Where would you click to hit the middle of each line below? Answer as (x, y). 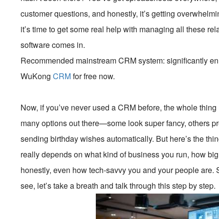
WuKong (37, 76)
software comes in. (53, 45)
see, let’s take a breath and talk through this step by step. (118, 186)
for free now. (93, 76)
